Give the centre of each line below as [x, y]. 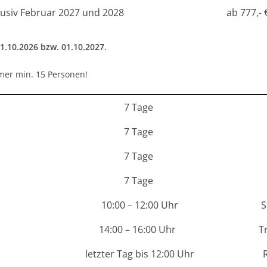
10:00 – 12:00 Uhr [139, 205]
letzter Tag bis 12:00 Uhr [139, 254]
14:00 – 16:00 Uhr [139, 229]
